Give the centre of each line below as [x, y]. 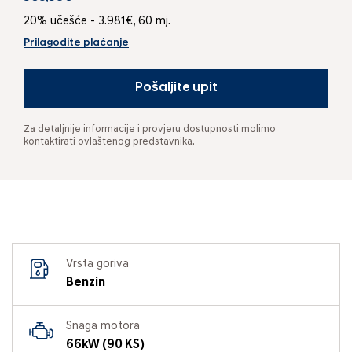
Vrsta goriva [97, 264]
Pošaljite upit [176, 88]
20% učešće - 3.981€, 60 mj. [97, 21]
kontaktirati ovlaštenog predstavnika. [109, 141]
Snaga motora [103, 326]
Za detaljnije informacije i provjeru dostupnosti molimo [150, 129]
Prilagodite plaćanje [76, 42]
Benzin [86, 282]
